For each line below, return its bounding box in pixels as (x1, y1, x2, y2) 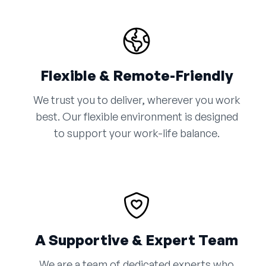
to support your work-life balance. (53, 126, 220, 140)
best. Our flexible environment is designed (35, 110, 238, 123)
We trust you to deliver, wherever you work (33, 93, 240, 107)
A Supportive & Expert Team (35, 231, 238, 249)
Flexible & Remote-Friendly (40, 66, 233, 85)
